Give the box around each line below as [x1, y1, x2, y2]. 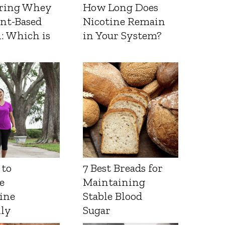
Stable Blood [83, 189, 143, 203]
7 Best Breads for [83, 161, 163, 175]
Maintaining [83, 175, 146, 189]
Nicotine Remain [83, 15, 166, 29]
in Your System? [83, 29, 162, 43]
